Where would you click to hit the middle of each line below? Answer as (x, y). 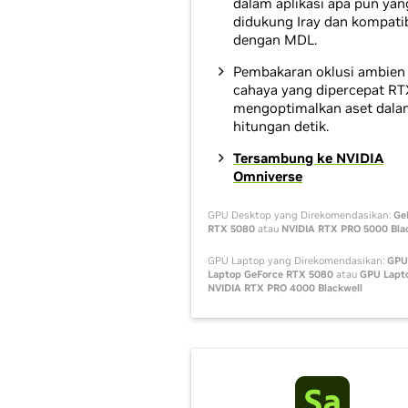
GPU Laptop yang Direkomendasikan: (297, 260)
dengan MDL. (275, 39)
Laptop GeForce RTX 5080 (270, 274)
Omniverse (268, 176)
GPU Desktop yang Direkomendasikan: (301, 214)
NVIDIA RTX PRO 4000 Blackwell (285, 287)
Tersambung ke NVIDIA (308, 158)
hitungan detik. (281, 126)
